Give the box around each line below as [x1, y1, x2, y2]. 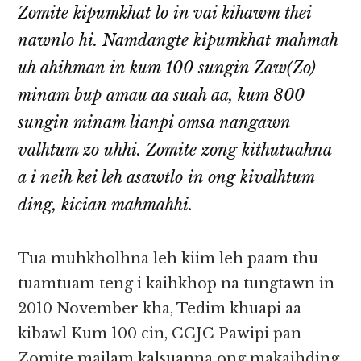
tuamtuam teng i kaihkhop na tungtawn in [18, 275, 335, 293]
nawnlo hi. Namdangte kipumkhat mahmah [18, 31, 338, 51]
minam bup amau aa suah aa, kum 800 [18, 85, 305, 106]
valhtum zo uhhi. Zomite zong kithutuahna [18, 140, 332, 160]
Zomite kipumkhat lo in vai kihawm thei [18, 3, 312, 23]
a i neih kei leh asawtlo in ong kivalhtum [18, 168, 315, 188]
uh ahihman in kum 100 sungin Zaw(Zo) [18, 58, 317, 78]
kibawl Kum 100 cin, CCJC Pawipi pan [18, 325, 302, 343]
